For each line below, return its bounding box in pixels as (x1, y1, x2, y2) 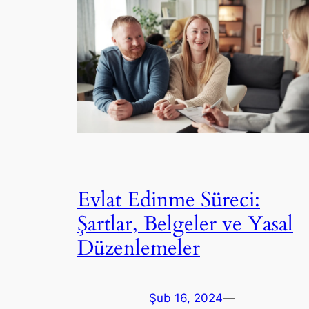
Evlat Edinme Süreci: (77, 186, 260, 214)
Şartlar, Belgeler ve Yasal (77, 210, 293, 238)
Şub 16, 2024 (149, 291, 223, 306)
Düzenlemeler (77, 234, 200, 262)
